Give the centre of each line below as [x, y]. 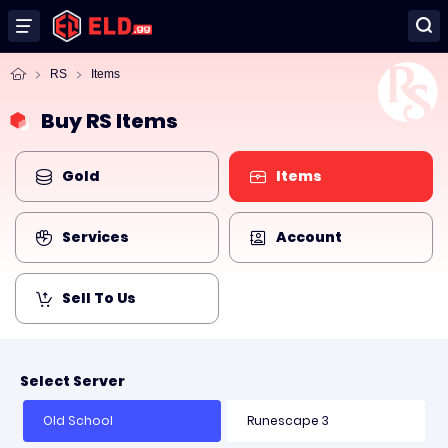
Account [309, 237]
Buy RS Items [109, 121]
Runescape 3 [288, 420]
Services [95, 237]
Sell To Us [99, 298]
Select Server [72, 381]
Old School [78, 420]
